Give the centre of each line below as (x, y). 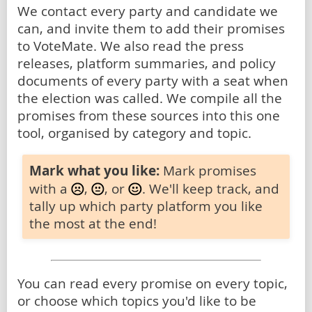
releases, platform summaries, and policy (147, 63)
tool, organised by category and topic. (134, 133)
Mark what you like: (94, 170)
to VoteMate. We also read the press (131, 46)
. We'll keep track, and (210, 188)
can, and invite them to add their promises (151, 29)
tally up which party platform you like (146, 205)
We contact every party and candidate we (148, 11)
